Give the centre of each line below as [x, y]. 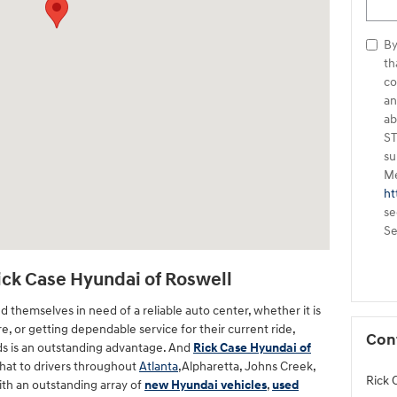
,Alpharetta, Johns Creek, [247, 366]
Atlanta [159, 366]
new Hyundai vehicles [206, 385]
